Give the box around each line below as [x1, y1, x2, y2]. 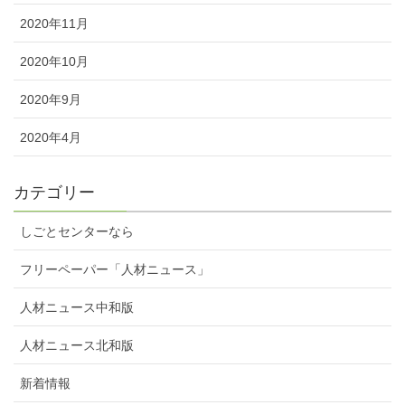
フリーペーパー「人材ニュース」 [20, 261, 210, 277]
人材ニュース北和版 [20, 337, 134, 353]
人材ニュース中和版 [20, 299, 134, 315]
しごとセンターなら [20, 223, 134, 239]
